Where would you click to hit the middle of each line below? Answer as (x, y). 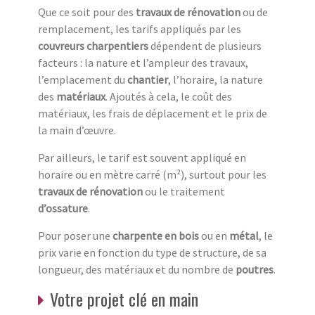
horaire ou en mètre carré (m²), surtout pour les (152, 174)
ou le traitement (184, 191)
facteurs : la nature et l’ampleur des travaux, (143, 62)
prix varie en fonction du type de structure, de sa (152, 252)
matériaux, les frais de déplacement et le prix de (153, 113)
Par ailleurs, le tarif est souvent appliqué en (142, 157)
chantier (148, 79)
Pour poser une (75, 235)
